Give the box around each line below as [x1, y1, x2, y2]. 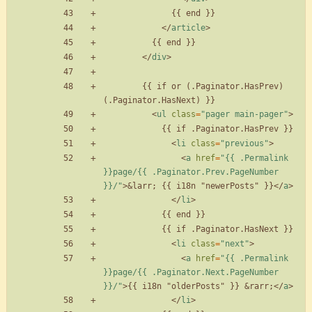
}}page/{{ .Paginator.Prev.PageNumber [103, 167, 279, 178]
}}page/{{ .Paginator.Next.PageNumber [103, 267, 279, 278]
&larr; [127, 181, 157, 192]
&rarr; [244, 281, 274, 292]
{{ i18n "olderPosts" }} [127, 281, 244, 292]
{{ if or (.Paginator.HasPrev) [103, 81, 142, 92]
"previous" [220, 139, 269, 149]
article [171, 23, 205, 33]
